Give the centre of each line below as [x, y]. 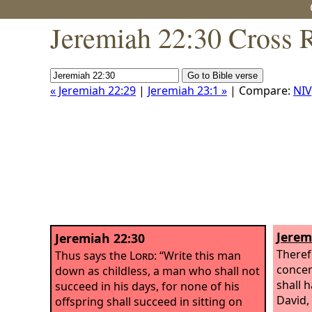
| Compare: [260, 91]
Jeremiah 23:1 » [187, 91]
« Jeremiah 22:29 [93, 91]
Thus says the [92, 255]
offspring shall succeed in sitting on [149, 301]
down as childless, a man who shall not [157, 271]
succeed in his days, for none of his [147, 286]
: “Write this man [197, 255]
